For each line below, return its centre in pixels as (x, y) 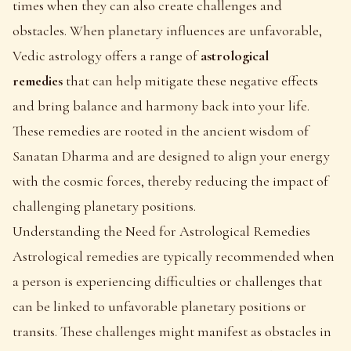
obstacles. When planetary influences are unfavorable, (167, 30)
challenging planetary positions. (104, 206)
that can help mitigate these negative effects (190, 80)
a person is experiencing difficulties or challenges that (167, 281)
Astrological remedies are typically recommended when (174, 256)
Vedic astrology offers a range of (107, 55)
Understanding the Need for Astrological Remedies (161, 231)
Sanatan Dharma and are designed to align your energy (171, 156)
